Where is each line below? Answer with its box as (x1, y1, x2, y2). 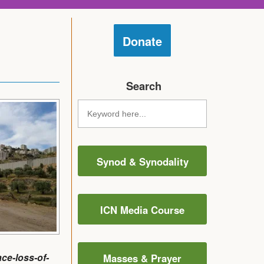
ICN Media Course (100, 202, 184, 217)
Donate (123, 32, 162, 49)
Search (126, 77, 161, 94)
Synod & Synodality (96, 154, 189, 169)
